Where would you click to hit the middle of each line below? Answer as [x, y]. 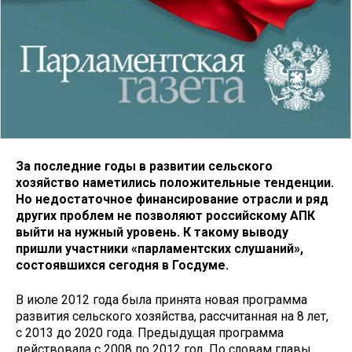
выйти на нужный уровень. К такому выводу [152, 232]
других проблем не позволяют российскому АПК [165, 215]
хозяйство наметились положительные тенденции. [175, 182]
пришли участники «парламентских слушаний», [159, 248]
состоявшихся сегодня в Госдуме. [122, 265]
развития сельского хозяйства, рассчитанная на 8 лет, [172, 317]
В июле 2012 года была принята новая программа [161, 300]
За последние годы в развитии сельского [144, 166]
